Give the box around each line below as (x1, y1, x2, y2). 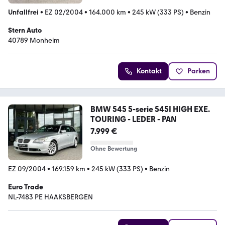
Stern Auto (8, 26, 42, 35)
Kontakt (137, 66, 162, 75)
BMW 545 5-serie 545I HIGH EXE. (90, 104, 210, 114)
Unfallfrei (8, 8, 39, 17)
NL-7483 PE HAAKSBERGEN (8, 192, 93, 201)
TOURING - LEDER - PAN (90, 114, 176, 124)
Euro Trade (8, 182, 43, 191)
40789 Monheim (8, 36, 60, 45)
